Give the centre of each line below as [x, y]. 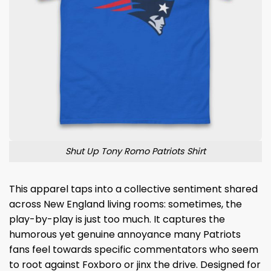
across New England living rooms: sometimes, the [126, 204]
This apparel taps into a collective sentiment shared [133, 189]
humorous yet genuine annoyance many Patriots [125, 234]
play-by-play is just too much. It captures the [117, 219]
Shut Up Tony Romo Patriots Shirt [135, 152]
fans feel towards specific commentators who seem [134, 249]
